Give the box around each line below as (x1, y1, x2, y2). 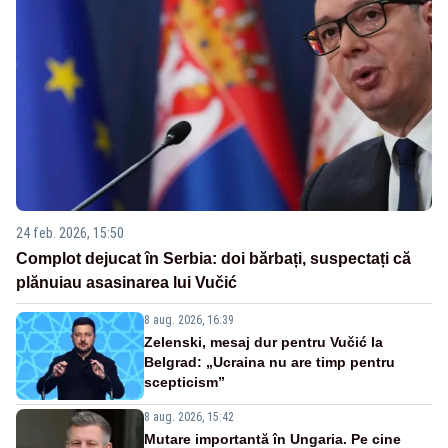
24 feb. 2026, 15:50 (16, 224, 124, 241)
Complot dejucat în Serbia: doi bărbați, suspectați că (16, 249, 411, 267)
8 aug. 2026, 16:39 (144, 312, 234, 327)
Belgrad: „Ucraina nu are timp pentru (144, 353, 395, 370)
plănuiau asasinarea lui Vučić (16, 273, 237, 291)
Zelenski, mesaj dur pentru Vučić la (144, 333, 383, 350)
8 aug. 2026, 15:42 (144, 409, 234, 424)
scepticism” (144, 373, 225, 390)
